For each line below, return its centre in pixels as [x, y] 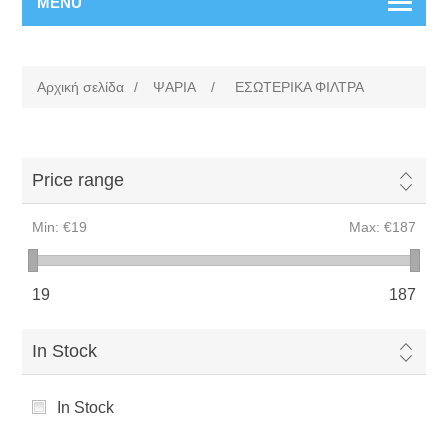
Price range [78, 180]
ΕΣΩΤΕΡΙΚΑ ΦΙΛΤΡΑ [300, 87]
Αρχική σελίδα [81, 87]
